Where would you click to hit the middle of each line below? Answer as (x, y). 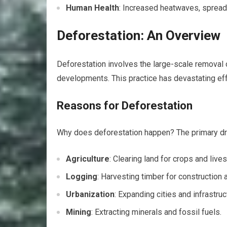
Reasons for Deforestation (125, 106)
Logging (82, 177)
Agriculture (88, 159)
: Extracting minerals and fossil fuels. (156, 212)
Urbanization (90, 194)
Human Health (92, 8)
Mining (79, 212)
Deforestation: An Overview (139, 35)
